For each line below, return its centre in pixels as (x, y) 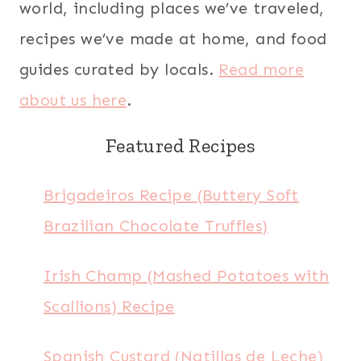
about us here (73, 100)
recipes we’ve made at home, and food (173, 39)
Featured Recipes (180, 145)
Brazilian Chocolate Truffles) (156, 226)
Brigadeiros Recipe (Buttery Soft (171, 195)
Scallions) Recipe (109, 306)
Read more (261, 69)
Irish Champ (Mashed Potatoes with (187, 276)
